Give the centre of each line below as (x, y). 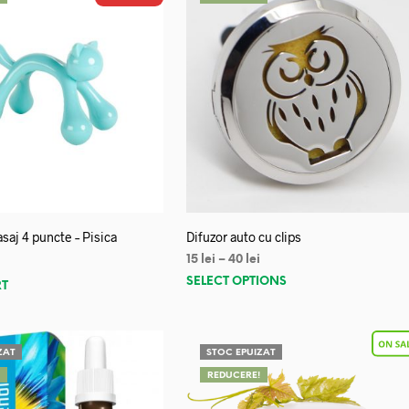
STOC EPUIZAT (241, 352)
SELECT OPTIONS (237, 281)
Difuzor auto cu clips (244, 236)
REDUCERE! (234, 375)
